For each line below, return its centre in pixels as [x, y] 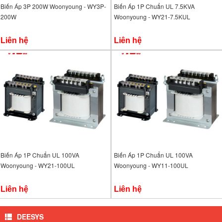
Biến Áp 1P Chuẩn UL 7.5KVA [154, 6]
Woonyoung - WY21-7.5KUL [152, 17]
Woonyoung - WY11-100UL [151, 165]
